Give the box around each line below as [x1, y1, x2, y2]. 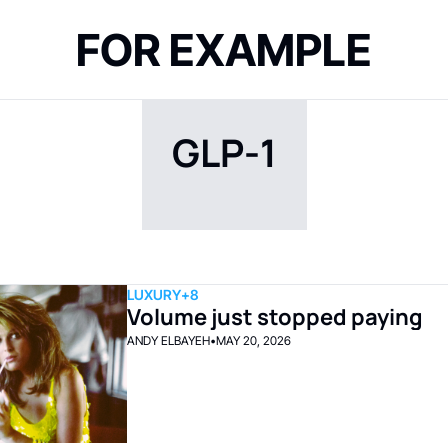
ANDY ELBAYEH [126, 333, 210, 348]
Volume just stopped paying [126, 302, 423, 332]
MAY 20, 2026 [215, 333, 291, 348]
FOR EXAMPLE [75, 22, 372, 77]
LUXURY [126, 286, 181, 303]
